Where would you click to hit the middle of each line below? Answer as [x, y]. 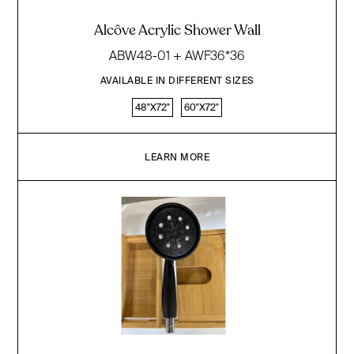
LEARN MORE [177, 156]
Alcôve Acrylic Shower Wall [177, 30]
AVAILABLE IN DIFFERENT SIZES [177, 80]
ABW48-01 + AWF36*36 [177, 55]
